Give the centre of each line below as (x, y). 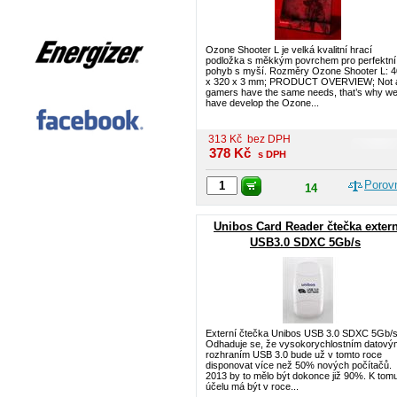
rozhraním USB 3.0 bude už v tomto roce (294, 354)
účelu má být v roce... (252, 386)
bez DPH (269, 139)
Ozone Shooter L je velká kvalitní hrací (289, 50)
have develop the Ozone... (262, 103)
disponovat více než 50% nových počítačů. (299, 365)
